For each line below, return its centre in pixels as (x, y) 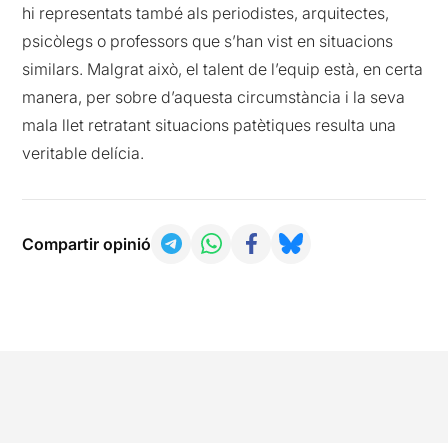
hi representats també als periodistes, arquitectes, (206, 12)
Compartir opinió (87, 243)
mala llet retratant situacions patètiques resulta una (209, 124)
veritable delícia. (83, 152)
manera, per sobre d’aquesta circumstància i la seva (214, 96)
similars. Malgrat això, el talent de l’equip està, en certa (223, 68)
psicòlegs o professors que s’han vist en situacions (208, 40)
